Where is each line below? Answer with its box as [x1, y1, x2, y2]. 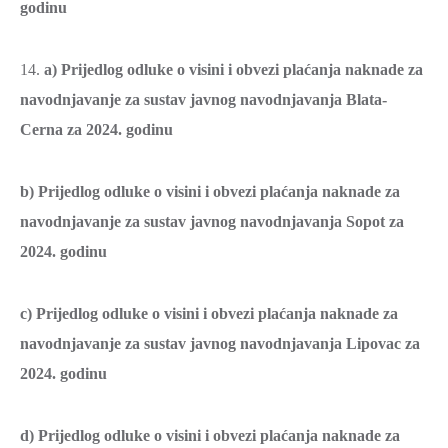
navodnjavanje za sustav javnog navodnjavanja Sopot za [20, 213, 404, 230]
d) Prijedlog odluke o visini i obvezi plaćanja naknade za [20, 427, 400, 444]
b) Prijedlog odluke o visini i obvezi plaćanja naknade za [20, 183, 400, 200]
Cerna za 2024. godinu [20, 121, 173, 138]
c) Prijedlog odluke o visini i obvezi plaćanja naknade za [20, 305, 398, 322]
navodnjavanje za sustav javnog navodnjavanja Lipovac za [20, 335, 420, 352]
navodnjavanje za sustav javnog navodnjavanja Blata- [20, 91, 387, 108]
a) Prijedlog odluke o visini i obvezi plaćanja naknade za [44, 61, 423, 78]
